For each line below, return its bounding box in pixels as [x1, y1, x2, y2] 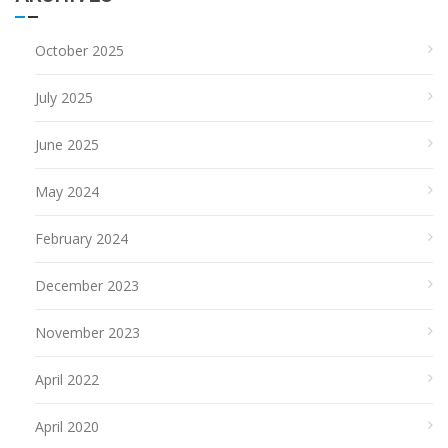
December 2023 [35, 275, 139, 295]
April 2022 [35, 369, 99, 389]
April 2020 [35, 416, 99, 436]
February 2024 [35, 228, 128, 248]
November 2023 [35, 322, 140, 342]
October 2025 [35, 40, 124, 60]
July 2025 [35, 87, 93, 107]
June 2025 [35, 134, 99, 154]
